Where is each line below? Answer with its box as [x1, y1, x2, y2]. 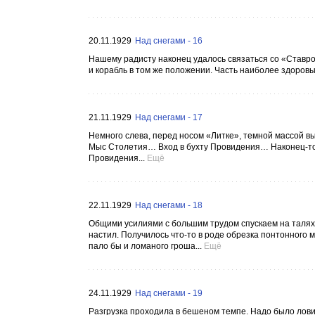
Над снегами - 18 [135, 200, 202, 210]
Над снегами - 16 [135, 36, 202, 46]
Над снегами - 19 [135, 288, 202, 298]
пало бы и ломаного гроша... [89, 241, 202, 251]
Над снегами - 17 [135, 112, 202, 122]
